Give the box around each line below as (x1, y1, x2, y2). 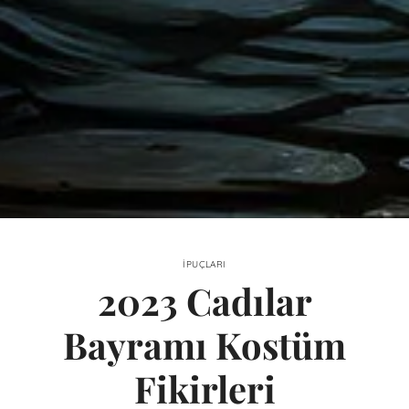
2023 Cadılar (97, 277, 312, 326)
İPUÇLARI (183, 258, 226, 271)
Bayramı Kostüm (63, 320, 346, 370)
